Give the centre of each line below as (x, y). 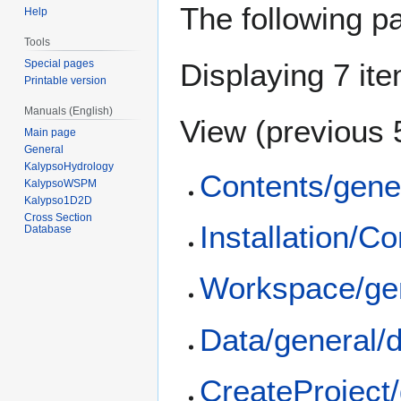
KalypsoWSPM (61, 183)
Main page (51, 132)
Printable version (66, 81)
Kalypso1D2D (59, 200)
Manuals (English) (69, 111)
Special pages (60, 64)
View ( (223, 132)
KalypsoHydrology (69, 166)
